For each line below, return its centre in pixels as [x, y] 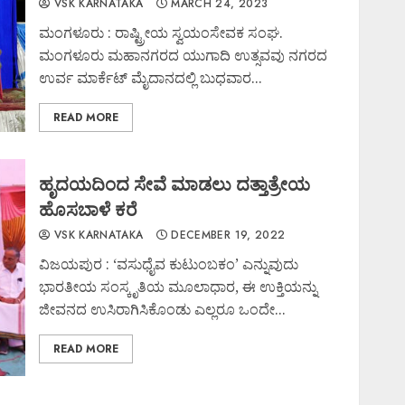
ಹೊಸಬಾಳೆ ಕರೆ [89, 209]
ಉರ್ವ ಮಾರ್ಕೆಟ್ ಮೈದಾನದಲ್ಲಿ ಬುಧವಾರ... [151, 78]
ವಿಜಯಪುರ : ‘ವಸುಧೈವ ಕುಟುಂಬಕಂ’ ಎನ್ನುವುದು [169, 264]
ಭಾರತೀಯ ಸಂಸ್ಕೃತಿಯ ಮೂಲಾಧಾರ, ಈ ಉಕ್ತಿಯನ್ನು [179, 287]
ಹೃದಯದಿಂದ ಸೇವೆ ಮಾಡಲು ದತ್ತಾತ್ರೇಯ [175, 184]
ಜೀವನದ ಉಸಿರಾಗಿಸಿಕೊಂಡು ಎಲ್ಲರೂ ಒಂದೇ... [163, 309]
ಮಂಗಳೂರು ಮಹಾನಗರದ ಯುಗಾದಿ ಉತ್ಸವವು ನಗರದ [184, 55]
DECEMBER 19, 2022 [226, 235]
